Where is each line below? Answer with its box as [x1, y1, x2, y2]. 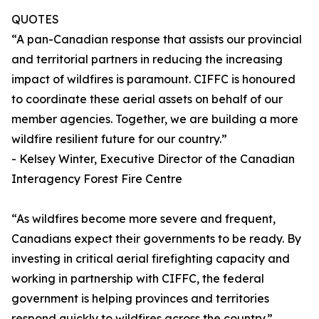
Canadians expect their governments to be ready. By [11, 231, 301, 246]
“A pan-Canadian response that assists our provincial [11, 32, 302, 47]
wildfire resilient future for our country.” [11, 132, 227, 147]
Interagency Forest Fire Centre [11, 172, 182, 187]
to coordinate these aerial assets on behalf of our [11, 92, 283, 107]
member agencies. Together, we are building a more [11, 112, 298, 127]
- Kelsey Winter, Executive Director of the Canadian [11, 152, 295, 167]
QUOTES [11, 12, 59, 27]
